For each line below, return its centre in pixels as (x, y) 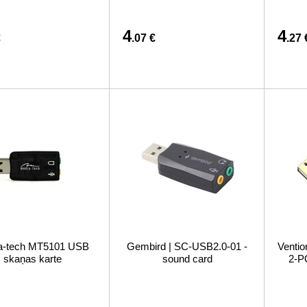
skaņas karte (32, 259)
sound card (187, 259)
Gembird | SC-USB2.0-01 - (187, 246)
